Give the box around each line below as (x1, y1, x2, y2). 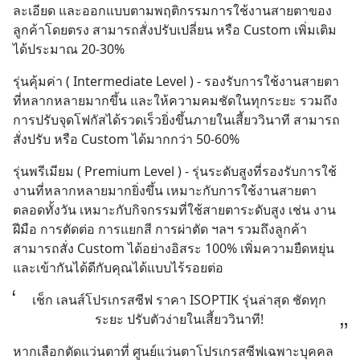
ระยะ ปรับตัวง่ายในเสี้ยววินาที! (94, 310, 264, 328)
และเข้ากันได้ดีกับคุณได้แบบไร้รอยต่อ (13, 259, 223, 276)
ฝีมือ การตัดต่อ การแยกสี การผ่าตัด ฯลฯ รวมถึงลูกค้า (13, 220, 307, 238)
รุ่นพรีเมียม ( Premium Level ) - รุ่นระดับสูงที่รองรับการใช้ (13, 162, 337, 180)
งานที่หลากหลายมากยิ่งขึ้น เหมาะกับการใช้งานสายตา (13, 182, 317, 199)
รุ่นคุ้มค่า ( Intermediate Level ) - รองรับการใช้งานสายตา (13, 72, 339, 90)
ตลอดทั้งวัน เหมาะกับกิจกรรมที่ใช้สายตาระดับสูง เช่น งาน (13, 201, 336, 219)
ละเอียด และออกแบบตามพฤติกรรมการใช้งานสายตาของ (13, 2, 332, 19)
